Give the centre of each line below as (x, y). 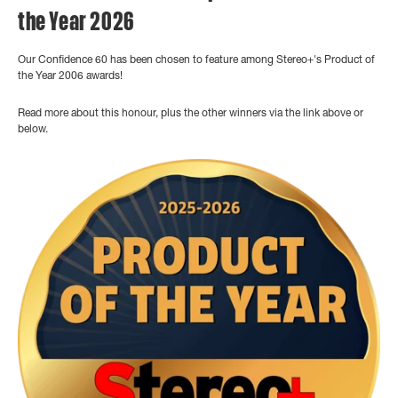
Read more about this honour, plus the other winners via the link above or (191, 114)
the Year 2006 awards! (70, 77)
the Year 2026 (76, 23)
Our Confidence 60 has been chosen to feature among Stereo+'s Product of (196, 61)
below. (33, 130)
